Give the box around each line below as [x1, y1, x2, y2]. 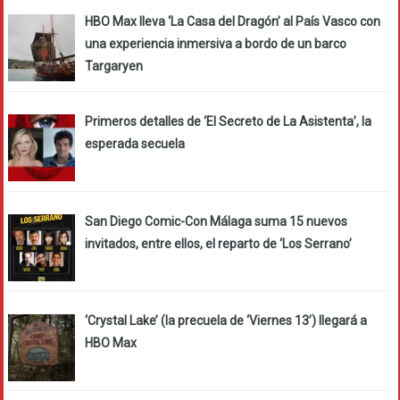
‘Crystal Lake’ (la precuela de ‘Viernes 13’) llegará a [84, 313, 367, 329]
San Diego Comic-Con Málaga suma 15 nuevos [84, 213, 347, 229]
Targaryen [84, 59, 143, 74]
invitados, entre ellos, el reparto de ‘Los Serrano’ [84, 236, 352, 251]
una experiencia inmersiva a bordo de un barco [84, 37, 346, 52]
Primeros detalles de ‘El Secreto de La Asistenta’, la [84, 113, 371, 129]
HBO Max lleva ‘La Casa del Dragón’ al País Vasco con [84, 14, 380, 29]
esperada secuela [84, 136, 185, 151]
